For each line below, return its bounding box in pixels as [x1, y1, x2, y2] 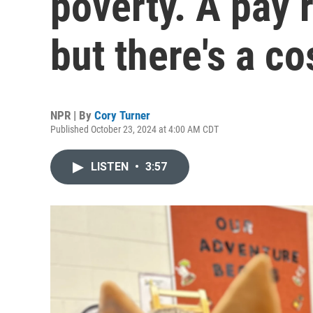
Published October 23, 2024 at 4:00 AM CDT [50, 124, 219, 135]
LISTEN [91, 160, 131, 173]
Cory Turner [94, 108, 150, 122]
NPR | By [50, 108, 94, 122]
